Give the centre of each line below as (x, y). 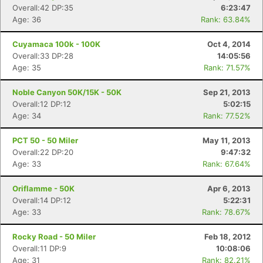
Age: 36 (27, 19)
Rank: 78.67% (226, 212)
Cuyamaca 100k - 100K (56, 44)
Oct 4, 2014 (229, 44)
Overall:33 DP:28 (43, 56)
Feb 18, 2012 (227, 237)
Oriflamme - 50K (43, 188)
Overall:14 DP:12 (42, 200)
